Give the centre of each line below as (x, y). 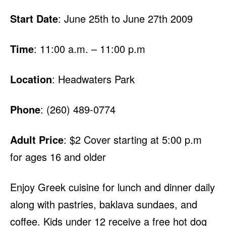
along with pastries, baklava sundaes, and (104, 204)
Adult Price (37, 140)
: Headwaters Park (93, 79)
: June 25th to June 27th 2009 (125, 19)
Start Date (34, 19)
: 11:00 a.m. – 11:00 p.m (90, 49)
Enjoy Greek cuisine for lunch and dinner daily (112, 187)
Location (31, 79)
